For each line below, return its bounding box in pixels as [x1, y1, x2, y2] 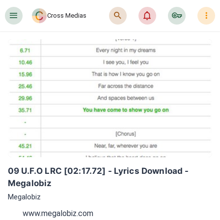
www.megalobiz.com [23, 208, 93, 218]
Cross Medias [47, 12, 86, 19]
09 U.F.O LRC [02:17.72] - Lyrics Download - [8, 166, 189, 176]
